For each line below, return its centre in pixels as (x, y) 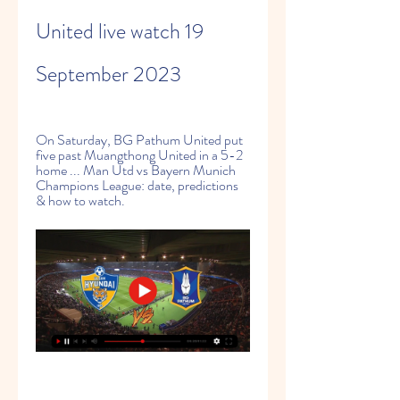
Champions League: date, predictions (137, 185)
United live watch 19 (120, 31)
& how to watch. (80, 200)
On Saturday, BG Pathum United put (139, 140)
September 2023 (108, 74)
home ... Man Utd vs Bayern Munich (136, 170)
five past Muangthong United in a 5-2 (139, 155)
